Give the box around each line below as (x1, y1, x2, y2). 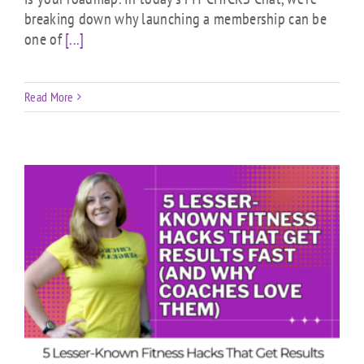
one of (24, 28, 66, 50)
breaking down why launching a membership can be (24, 7, 327, 29)
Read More (24, 88, 74, 105)
